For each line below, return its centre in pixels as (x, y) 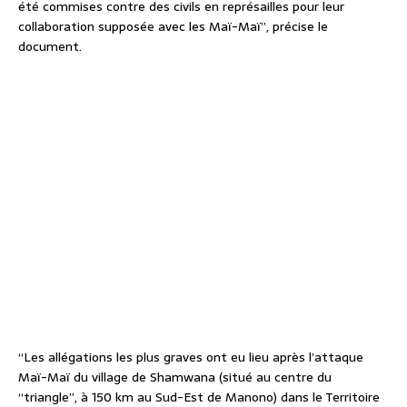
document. (50, 46)
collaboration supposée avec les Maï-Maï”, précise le (173, 26)
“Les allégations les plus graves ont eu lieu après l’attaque (191, 357)
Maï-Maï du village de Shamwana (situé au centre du (175, 377)
